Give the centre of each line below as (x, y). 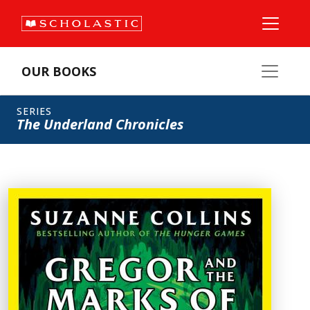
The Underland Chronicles (100, 124)
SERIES (34, 111)
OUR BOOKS (59, 71)
